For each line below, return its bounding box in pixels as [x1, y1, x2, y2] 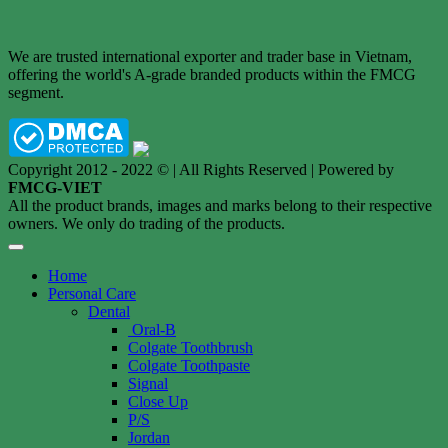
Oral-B [132, 320, 176, 338]
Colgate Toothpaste [128, 356, 250, 374]
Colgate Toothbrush [128, 338, 253, 356]
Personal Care [48, 284, 136, 302]
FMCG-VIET [8, 178, 102, 196]
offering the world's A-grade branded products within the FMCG [8, 65, 416, 83]
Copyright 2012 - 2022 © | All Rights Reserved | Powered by [8, 160, 394, 178]
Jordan [128, 428, 170, 446]
